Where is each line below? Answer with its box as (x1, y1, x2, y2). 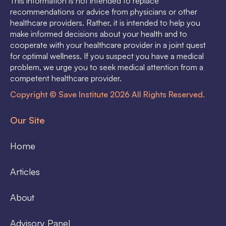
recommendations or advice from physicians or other (10, 7, 197, 17)
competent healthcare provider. (10, 73, 122, 84)
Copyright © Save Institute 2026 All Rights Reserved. (10, 89, 205, 100)
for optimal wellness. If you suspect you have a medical (10, 51, 204, 62)
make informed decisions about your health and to (10, 29, 187, 39)
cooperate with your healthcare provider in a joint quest (10, 40, 206, 50)
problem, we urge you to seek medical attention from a (10, 62, 203, 73)
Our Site (10, 115, 45, 126)
